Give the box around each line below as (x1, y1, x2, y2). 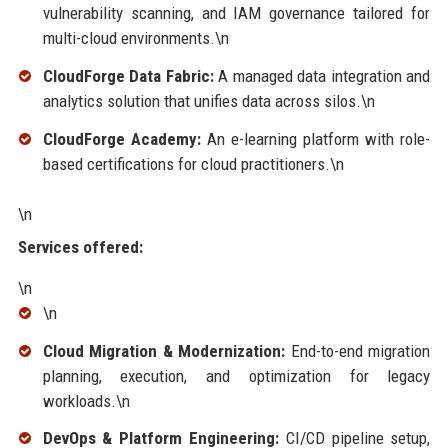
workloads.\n (42, 390, 130, 411)
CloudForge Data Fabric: (42, 66, 214, 87)
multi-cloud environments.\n (42, 28, 229, 49)
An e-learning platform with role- (200, 128, 431, 149)
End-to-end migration (285, 340, 431, 361)
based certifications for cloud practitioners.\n (42, 153, 344, 174)
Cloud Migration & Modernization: (42, 340, 286, 361)
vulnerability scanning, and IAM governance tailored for (42, 3, 431, 24)
